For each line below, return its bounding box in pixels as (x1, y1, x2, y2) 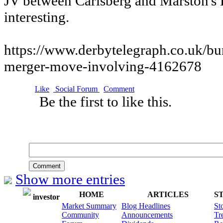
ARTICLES (147, 190, 189, 199)
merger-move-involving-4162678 (4, 58, 202, 74)
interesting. (4, 9, 69, 25)
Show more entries (15, 171, 125, 187)
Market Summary (62, 202, 116, 210)
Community (62, 211, 99, 219)
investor (31, 193, 60, 201)
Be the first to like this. (39, 94, 175, 110)
